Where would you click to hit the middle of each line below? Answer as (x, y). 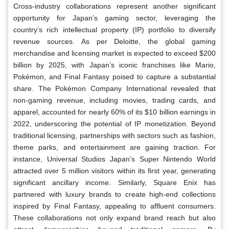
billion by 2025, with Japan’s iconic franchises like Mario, (114, 65)
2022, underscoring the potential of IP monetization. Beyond (114, 123)
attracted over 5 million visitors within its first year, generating (114, 170)
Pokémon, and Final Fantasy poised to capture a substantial (114, 76)
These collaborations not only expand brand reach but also (114, 217)
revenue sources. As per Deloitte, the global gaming (114, 41)
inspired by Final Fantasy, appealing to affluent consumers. (114, 206)
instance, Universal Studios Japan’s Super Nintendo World (114, 159)
